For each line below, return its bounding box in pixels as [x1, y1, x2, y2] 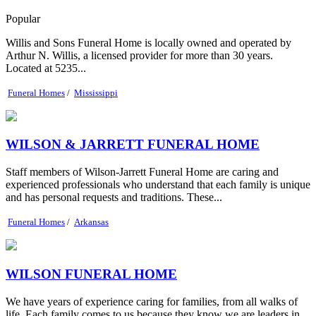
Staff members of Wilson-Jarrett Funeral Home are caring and [6, 166, 279, 178]
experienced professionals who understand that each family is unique [6, 178, 310, 191]
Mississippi [74, 87, 118, 98]
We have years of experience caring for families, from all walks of [6, 295, 298, 308]
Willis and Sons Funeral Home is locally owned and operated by [6, 36, 291, 49]
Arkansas [74, 217, 109, 228]
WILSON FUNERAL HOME [6, 266, 177, 281]
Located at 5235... [6, 61, 86, 74]
